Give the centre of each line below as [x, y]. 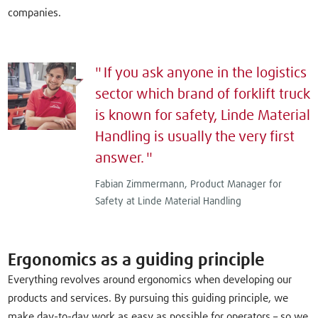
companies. [35, 13]
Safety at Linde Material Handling [168, 202]
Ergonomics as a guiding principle [137, 261]
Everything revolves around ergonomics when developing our [150, 280]
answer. [119, 159]
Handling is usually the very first [194, 137]
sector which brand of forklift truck [202, 95]
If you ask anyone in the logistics [205, 73]
